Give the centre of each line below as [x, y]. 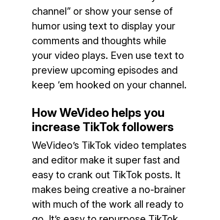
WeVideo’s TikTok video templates [109, 146]
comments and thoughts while [99, 41]
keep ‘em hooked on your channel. [109, 85]
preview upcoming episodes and [105, 70]
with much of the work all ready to [108, 205]
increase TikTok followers [103, 127]
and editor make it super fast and [106, 160]
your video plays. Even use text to [108, 56]
